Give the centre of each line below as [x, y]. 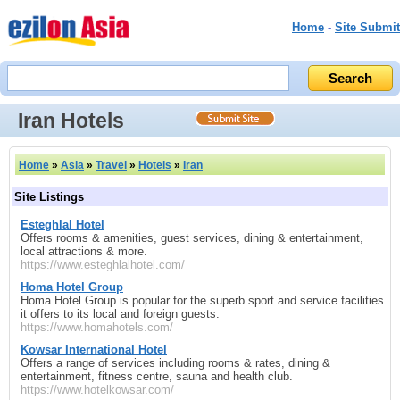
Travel [111, 165]
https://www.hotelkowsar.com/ [97, 389]
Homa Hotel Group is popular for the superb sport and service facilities [202, 300]
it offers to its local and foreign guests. [120, 313]
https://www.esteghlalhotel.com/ [103, 264]
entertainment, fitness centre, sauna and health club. [157, 376]
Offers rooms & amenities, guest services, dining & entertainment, [192, 237]
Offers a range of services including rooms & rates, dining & [175, 362]
